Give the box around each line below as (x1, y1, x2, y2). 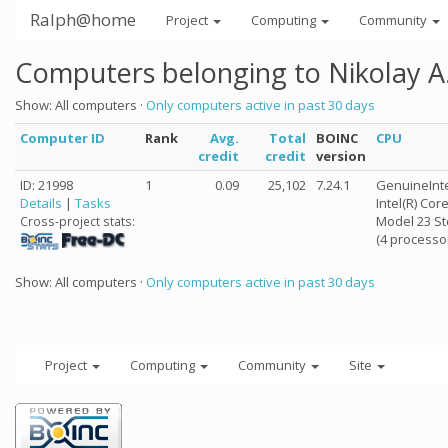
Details (20, 194, 62, 212)
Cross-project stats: (20, 213, 135, 230)
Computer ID (20, 129, 105, 147)
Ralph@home (30, 8, 136, 31)
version (316, 147, 366, 165)
